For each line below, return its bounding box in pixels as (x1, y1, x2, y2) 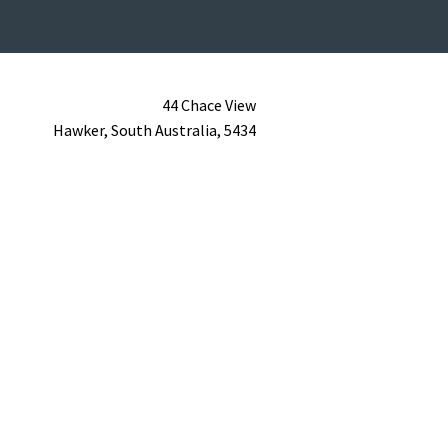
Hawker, (53, 119, 111, 140)
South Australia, (111, 119, 224, 140)
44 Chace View (162, 94, 256, 115)
